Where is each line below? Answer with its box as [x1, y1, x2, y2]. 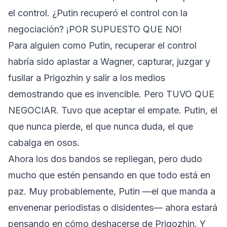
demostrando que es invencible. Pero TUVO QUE [8, 88, 214, 99]
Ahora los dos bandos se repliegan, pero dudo [8, 153, 202, 164]
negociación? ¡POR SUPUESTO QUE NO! [8, 23, 182, 34]
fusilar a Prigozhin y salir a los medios [8, 72, 165, 83]
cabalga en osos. [8, 137, 80, 148]
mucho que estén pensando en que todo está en [8, 169, 210, 180]
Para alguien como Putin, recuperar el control [8, 40, 197, 51]
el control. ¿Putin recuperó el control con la [8, 7, 187, 18]
